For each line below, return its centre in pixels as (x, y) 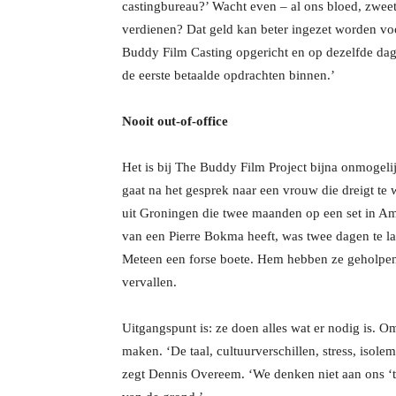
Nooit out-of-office (175, 121)
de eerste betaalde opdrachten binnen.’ (228, 75)
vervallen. (149, 282)
